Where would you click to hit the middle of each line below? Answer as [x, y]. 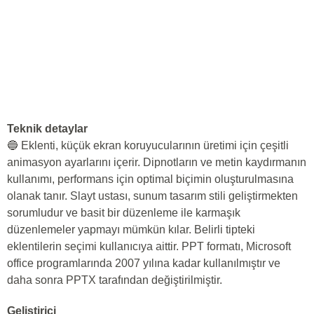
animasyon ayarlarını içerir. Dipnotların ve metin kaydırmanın [157, 162]
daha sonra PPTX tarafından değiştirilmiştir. [115, 280]
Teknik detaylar [47, 129]
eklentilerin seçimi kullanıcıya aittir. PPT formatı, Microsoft [149, 246]
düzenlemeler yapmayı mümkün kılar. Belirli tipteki [131, 230]
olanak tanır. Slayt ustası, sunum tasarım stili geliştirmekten [152, 196]
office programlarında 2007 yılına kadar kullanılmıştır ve [144, 263]
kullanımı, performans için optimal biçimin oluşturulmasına [150, 179]
